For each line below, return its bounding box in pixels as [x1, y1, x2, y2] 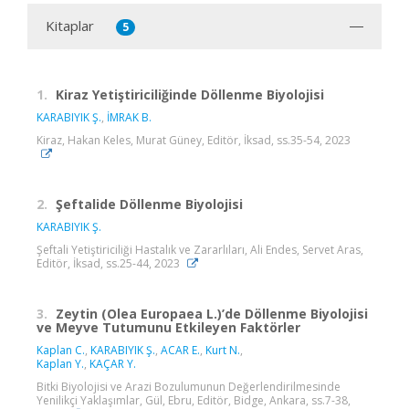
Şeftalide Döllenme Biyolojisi [56, 194, 243, 213]
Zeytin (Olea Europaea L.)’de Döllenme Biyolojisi [56, 304, 368, 322]
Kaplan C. [37, 341, 85, 358]
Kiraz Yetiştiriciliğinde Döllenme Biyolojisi [56, 85, 324, 103]
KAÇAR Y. [89, 355, 136, 372]
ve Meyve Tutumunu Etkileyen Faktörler [37, 318, 300, 336]
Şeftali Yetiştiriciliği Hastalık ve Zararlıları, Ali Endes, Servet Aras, [37, 241, 363, 257]
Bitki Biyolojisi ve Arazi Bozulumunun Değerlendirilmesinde [37, 378, 341, 394]
